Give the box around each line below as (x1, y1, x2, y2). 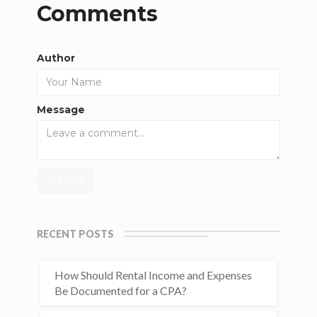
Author (37, 52, 76, 64)
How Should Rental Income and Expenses (54, 268, 253, 282)
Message (37, 103, 86, 116)
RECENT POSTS (37, 228, 115, 240)
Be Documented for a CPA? (54, 284, 188, 297)
